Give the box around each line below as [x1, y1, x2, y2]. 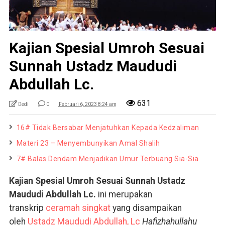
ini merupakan [95, 189, 152, 200]
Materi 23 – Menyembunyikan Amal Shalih [16, 139, 160, 148]
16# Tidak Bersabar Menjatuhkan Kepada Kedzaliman [16, 124, 199, 132]
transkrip [9, 203, 46, 213]
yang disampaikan [110, 203, 182, 213]
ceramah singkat [45, 203, 110, 213]
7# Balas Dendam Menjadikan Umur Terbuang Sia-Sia [16, 155, 199, 163]
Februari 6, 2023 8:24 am [58, 101, 117, 107]
